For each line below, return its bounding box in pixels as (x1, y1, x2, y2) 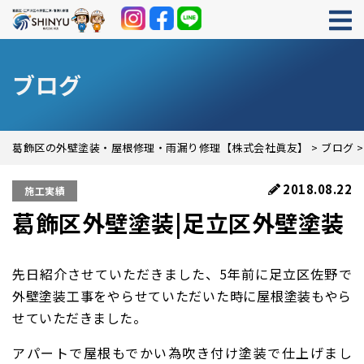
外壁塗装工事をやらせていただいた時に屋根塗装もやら (12, 286, 352, 305)
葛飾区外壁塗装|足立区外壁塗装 (12, 206, 344, 239)
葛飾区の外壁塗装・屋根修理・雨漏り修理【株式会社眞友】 (12, 140, 309, 155)
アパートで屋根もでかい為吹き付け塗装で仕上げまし (12, 343, 352, 362)
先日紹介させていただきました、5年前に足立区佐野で (12, 264, 352, 284)
